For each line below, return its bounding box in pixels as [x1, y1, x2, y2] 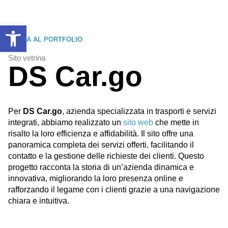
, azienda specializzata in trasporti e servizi [62, 106, 216, 116]
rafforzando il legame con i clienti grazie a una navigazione [8, 185, 220, 194]
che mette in [153, 118, 199, 127]
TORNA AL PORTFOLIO [8, 36, 82, 43]
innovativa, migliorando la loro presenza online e [8, 174, 183, 183]
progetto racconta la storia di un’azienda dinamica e [8, 162, 194, 172]
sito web [123, 118, 153, 127]
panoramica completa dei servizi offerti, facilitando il [8, 140, 194, 149]
